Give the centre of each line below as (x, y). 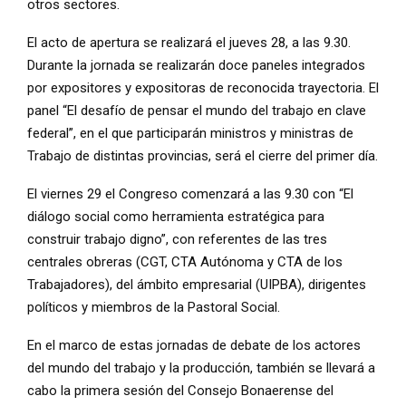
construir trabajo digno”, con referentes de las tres (177, 240)
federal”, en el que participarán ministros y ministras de (190, 134)
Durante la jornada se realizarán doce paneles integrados (196, 66)
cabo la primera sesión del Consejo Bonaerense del (180, 391)
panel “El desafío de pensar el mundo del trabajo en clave (197, 111)
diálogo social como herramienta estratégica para (176, 217)
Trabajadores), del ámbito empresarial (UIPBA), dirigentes (197, 285)
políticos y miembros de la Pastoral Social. (154, 308)
